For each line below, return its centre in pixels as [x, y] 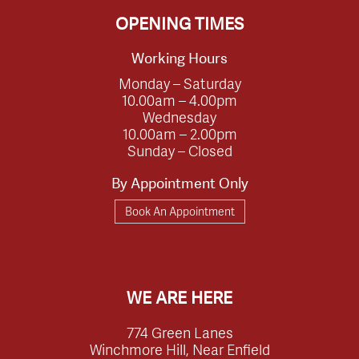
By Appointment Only [179, 183]
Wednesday [179, 116]
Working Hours [179, 58]
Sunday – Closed [179, 150]
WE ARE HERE [179, 297]
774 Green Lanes [179, 332]
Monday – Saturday [179, 83]
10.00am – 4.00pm [179, 99]
